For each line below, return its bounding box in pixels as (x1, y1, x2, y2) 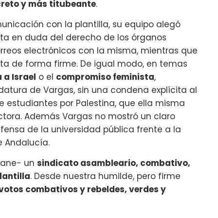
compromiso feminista (56, 71, 154, 83)
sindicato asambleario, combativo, (37, 157, 190, 169)
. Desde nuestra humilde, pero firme (30, 170, 181, 182)
